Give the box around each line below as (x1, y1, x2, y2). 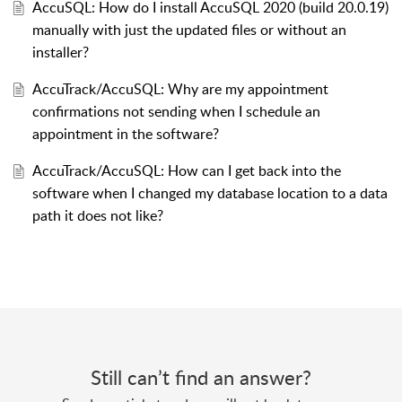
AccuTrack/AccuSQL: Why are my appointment (31, 79, 328, 100)
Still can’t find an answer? (91, 363, 311, 391)
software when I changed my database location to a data (31, 183, 388, 204)
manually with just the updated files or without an (31, 20, 346, 40)
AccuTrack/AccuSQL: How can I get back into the (31, 161, 341, 181)
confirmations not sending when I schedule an (31, 101, 320, 122)
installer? (31, 42, 89, 63)
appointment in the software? (31, 124, 219, 144)
